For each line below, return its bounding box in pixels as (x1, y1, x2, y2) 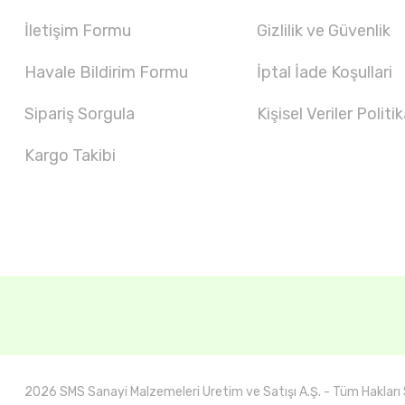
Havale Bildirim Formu (24, 62, 188, 82)
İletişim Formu (24, 21, 131, 41)
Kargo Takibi (24, 146, 116, 165)
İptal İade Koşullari (257, 62, 393, 82)
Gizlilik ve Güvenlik (257, 21, 391, 41)
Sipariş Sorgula (24, 104, 135, 124)
